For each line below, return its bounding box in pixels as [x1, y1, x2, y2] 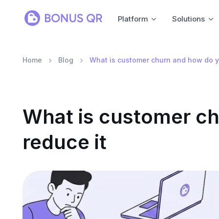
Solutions [172, 14, 205, 23]
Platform [117, 14, 148, 23]
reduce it [22, 130, 107, 154]
